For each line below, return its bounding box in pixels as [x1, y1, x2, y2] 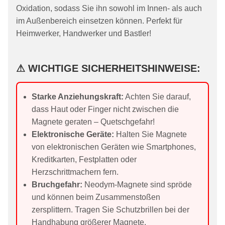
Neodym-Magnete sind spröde [82, 180, 192, 189]
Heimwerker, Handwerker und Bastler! [16, 29, 151, 38]
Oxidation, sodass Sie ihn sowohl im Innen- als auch [16, 4, 202, 13]
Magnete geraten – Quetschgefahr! [32, 118, 155, 127]
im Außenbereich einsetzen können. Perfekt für [16, 17, 182, 26]
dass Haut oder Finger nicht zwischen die [32, 105, 179, 114]
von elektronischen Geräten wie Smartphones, [32, 143, 196, 152]
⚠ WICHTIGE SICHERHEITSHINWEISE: [16, 63, 200, 74]
